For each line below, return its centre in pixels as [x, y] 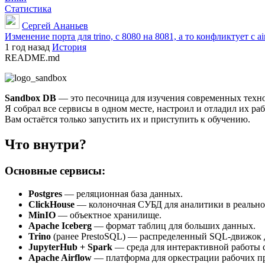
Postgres [45, 193]
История [69, 47]
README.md [32, 58]
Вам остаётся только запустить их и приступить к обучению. [127, 119]
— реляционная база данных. [122, 193]
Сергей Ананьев [55, 26]
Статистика [28, 9]
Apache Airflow [60, 257]
